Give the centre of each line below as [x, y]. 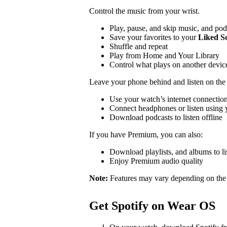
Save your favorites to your [154, 37]
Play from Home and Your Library [164, 55]
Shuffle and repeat [139, 46]
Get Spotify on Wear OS [152, 205]
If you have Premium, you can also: [146, 134]
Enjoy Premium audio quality [156, 161]
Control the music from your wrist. [144, 11]
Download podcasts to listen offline [166, 117]
